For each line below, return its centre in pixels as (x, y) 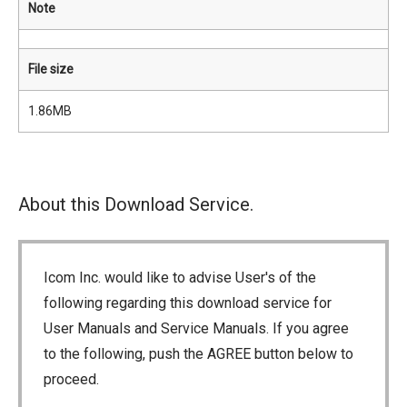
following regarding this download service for (188, 303)
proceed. (71, 379)
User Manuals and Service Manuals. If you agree (196, 328)
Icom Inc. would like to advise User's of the (180, 278)
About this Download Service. (136, 204)
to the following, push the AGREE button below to (199, 354)
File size (51, 69)
